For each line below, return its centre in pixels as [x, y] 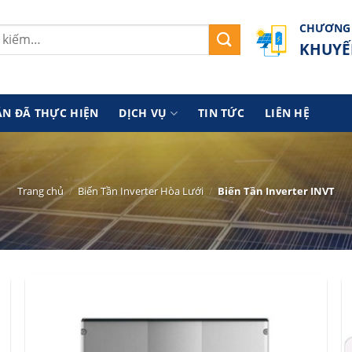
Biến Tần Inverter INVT [275, 191]
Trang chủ [41, 191]
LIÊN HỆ [288, 113]
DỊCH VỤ [143, 113]
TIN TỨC [221, 113]
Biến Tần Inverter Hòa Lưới [141, 191]
